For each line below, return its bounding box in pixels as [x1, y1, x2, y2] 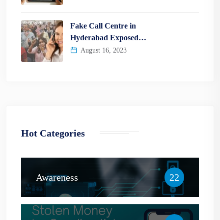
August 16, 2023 [79, 46, 127, 54]
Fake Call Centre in [70, 21, 136, 30]
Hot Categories [21, 127, 85, 138]
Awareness [36, 171, 78, 183]
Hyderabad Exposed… [70, 33, 146, 42]
